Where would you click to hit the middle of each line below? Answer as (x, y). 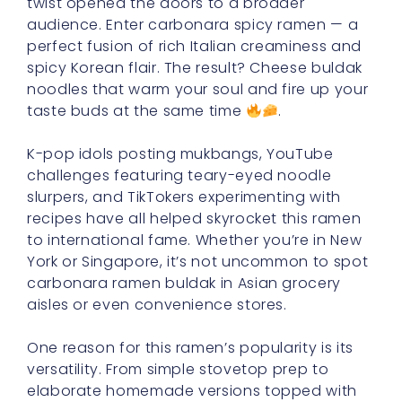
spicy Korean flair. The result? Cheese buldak (195, 68)
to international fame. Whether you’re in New (195, 240)
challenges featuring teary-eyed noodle (179, 175)
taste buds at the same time (136, 111)
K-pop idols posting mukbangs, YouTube (180, 154)
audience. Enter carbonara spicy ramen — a (193, 25)
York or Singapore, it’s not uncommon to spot (198, 262)
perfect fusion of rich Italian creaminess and (194, 46)
